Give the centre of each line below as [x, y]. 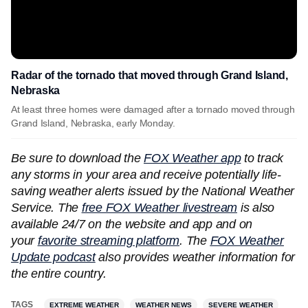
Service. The [46, 208]
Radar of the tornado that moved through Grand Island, [150, 75]
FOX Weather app [192, 158]
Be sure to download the [77, 158]
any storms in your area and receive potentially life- [146, 175]
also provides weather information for [195, 257]
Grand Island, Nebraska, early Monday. [93, 123]
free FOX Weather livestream [159, 208]
